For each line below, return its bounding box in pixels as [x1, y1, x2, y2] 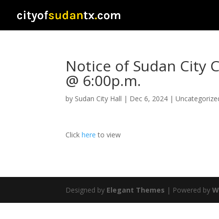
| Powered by [165, 185, 213, 195]
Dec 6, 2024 [130, 94, 168, 103]
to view [96, 130, 121, 139]
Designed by [66, 185, 107, 195]
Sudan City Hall [75, 94, 122, 103]
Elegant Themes [107, 185, 165, 195]
